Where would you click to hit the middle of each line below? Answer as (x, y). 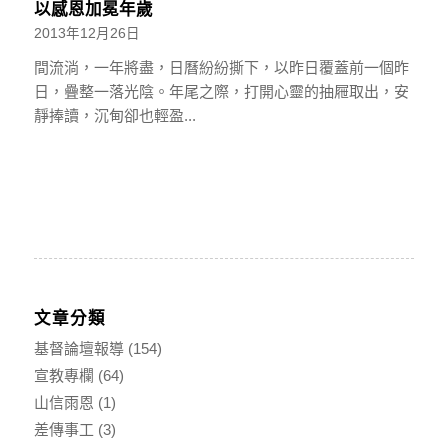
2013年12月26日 (86, 33)
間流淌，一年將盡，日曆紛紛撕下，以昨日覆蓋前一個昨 (221, 67)
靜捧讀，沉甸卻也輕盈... (114, 115)
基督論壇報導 (78, 348)
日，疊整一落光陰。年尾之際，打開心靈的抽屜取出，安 (221, 91)
